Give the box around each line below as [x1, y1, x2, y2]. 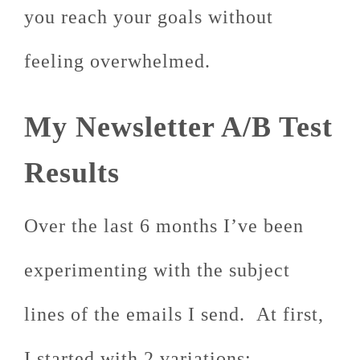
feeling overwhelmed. [24, 51, 211, 72]
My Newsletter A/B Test [24, 111, 333, 143]
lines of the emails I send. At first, [24, 304, 324, 325]
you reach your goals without [24, 6, 273, 27]
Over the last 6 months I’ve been [24, 215, 304, 236]
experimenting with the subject [24, 260, 290, 280]
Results [24, 157, 120, 189]
